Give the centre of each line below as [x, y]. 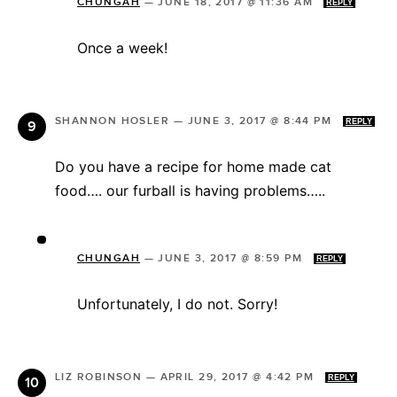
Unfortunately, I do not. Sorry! [177, 304]
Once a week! [122, 47]
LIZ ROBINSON [99, 377]
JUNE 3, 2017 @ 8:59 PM [232, 258]
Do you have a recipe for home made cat [193, 166]
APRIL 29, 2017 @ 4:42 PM [239, 377]
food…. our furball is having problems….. [190, 190]
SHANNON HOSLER [113, 121]
